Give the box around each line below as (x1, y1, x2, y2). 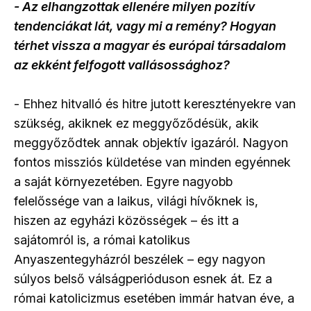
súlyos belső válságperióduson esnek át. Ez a (14, 271, 272, 287)
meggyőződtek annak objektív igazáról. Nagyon (14, 135, 288, 151)
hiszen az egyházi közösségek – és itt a (14, 213, 239, 228)
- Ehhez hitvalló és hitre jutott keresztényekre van (14, 96, 296, 112)
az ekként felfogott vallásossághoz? (14, 58, 230, 73)
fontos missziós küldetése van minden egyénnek (14, 155, 291, 170)
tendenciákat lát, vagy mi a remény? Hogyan (14, 19, 276, 34)
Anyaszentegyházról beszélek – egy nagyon (14, 252, 265, 267)
